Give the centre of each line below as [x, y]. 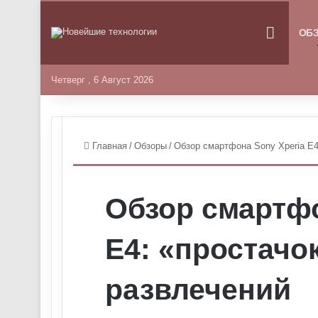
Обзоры [150, 146]
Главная [108, 146]
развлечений [198, 290]
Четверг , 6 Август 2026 [102, 80]
